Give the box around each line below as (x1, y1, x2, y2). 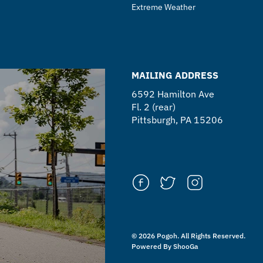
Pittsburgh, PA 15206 (131, 114, 223, 126)
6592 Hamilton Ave (131, 88, 214, 100)
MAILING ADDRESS (131, 69, 218, 81)
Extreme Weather (131, 2, 195, 12)
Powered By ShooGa (131, 242, 198, 251)
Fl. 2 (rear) (131, 101, 176, 113)
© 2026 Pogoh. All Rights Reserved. (131, 231, 245, 240)
